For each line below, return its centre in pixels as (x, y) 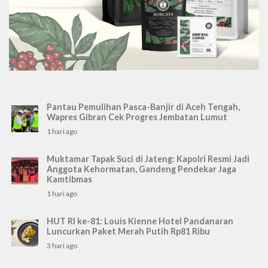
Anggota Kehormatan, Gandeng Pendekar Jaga (141, 169)
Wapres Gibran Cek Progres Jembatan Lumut (137, 117)
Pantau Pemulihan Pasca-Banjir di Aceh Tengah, (143, 107)
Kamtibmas (69, 179)
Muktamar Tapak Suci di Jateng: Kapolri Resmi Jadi (148, 159)
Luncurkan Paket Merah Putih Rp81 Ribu (128, 232)
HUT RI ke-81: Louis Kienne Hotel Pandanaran (140, 221)
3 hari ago (62, 246)
